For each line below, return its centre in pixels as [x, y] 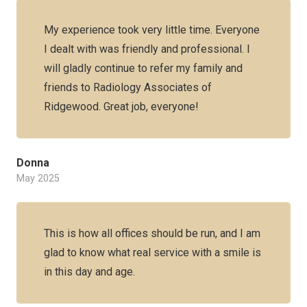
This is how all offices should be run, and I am [152, 233]
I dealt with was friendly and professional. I [147, 49]
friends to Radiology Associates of [128, 87]
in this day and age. [89, 272]
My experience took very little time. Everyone [152, 30]
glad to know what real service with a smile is [152, 253]
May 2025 [38, 179]
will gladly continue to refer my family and [143, 68]
